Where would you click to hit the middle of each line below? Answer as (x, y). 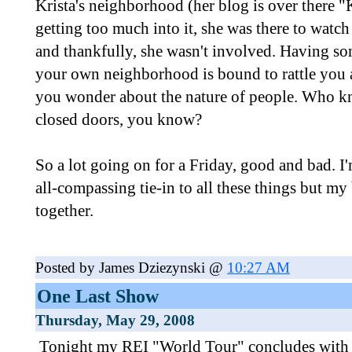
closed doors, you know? (119, 119)
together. (64, 211)
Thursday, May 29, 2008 (115, 320)
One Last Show (98, 296)
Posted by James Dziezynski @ (131, 268)
